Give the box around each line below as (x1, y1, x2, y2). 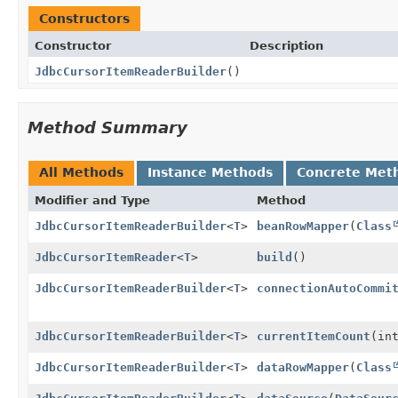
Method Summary (28, 117, 187, 137)
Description (250, 38, 323, 52)
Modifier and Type (35, 193, 150, 207)
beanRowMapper (257, 219, 349, 233)
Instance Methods (147, 164, 273, 179)
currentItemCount (257, 329, 370, 343)
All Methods (39, 164, 123, 179)
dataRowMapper (257, 360, 349, 374)
